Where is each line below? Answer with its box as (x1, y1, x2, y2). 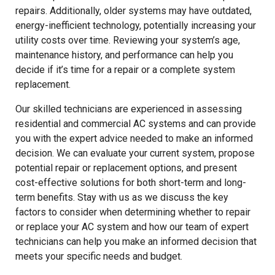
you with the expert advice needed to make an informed (15, 132, 253, 144)
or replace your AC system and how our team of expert (15, 220, 249, 233)
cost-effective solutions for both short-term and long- (15, 176, 246, 188)
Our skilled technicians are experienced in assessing (15, 103, 242, 115)
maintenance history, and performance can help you (15, 48, 233, 61)
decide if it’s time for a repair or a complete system (15, 63, 235, 76)
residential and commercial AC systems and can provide (15, 117, 256, 130)
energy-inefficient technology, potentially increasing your (15, 19, 256, 31)
